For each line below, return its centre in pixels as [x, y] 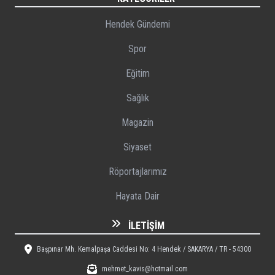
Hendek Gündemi [137, 24]
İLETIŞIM [146, 225]
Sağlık [137, 98]
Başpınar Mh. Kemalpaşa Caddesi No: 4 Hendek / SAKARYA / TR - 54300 [144, 249]
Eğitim [137, 73]
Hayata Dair [137, 196]
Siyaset [137, 147]
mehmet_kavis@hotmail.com [145, 269]
